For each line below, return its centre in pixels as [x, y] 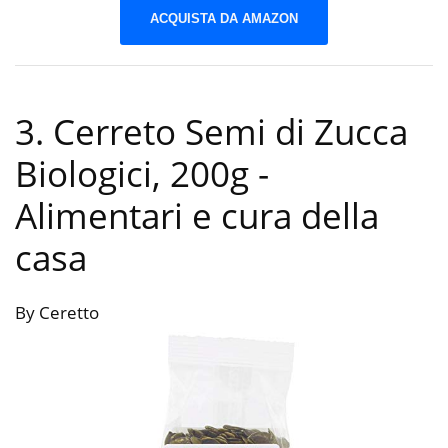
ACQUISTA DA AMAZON [224, 18]
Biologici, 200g [136, 174]
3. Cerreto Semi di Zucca [211, 132]
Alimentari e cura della [197, 216]
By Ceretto [57, 313]
